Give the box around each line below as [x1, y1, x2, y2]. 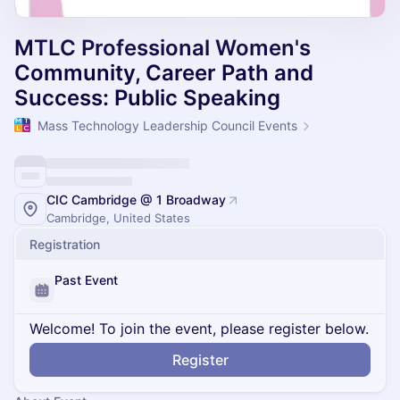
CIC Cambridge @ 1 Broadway [46, 192, 226, 207]
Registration [29, 237, 100, 252]
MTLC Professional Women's [14, 35, 311, 61]
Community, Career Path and [14, 60, 313, 86]
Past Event [54, 272, 118, 287]
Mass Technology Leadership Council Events [37, 118, 297, 133]
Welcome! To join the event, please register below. [29, 320, 369, 337]
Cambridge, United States [46, 211, 190, 225]
